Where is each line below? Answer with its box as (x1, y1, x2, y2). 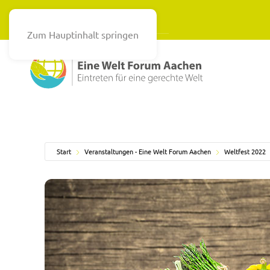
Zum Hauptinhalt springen (27, 28, 139, 40)
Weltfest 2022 (224, 146, 266, 156)
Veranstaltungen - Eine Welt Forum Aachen (84, 146, 211, 156)
